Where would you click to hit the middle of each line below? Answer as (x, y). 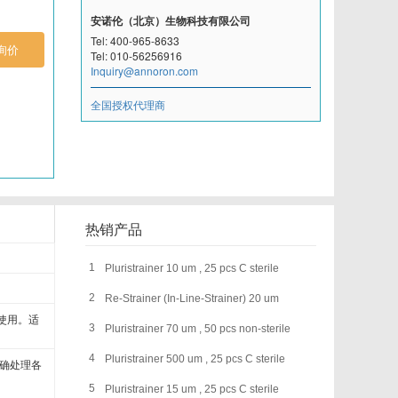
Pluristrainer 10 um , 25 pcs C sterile (192, 268)
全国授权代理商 (128, 104)
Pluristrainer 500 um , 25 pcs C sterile (195, 359)
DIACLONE (57, 32)
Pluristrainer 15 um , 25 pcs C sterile (192, 389)
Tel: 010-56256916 (136, 56)
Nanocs (57, 325)
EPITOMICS (57, 74)
